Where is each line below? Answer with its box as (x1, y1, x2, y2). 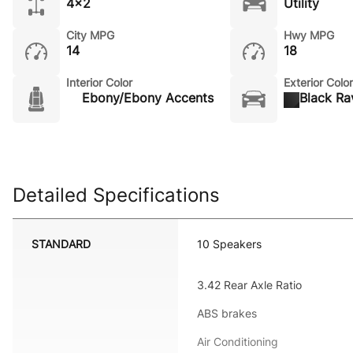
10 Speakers (197, 237, 262, 251)
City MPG (66, 28, 114, 42)
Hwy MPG (283, 28, 334, 42)
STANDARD (32, 237, 91, 251)
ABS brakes (197, 307, 257, 320)
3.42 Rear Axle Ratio (197, 278, 302, 292)
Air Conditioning (197, 335, 278, 348)
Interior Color (66, 76, 132, 89)
